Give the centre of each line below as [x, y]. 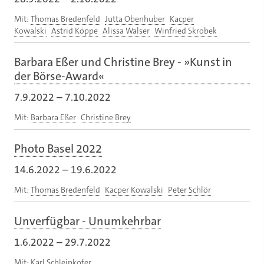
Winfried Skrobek [186, 30]
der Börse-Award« [59, 76]
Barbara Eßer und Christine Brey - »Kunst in [123, 62]
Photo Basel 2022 [58, 148]
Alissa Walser [126, 30]
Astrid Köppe [75, 30]
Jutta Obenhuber [135, 19]
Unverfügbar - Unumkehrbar [88, 221]
